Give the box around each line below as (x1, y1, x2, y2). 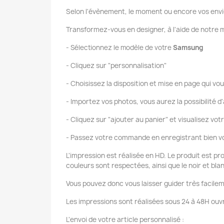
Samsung (173, 43, 203, 52)
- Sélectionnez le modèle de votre (66, 43, 173, 52)
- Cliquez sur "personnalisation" (66, 61, 166, 70)
